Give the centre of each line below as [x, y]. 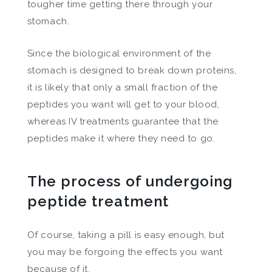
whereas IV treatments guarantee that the [123, 121]
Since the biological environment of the [119, 53]
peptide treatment [98, 201]
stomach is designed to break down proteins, [132, 70]
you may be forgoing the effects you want [125, 252]
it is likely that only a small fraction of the [122, 87]
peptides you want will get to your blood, [123, 104]
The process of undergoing [130, 181]
